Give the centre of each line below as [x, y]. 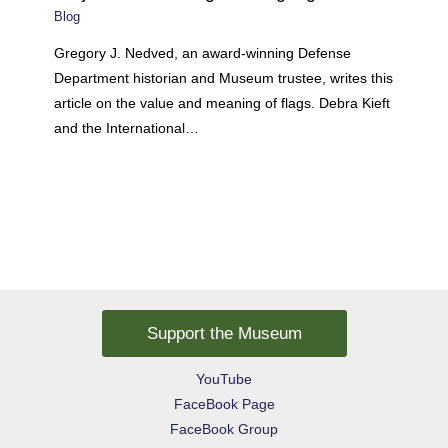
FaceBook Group [224, 430]
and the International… [127, 128]
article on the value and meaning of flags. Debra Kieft [222, 103]
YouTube [224, 380]
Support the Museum [224, 334]
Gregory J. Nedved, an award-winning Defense [203, 53]
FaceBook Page [224, 405]
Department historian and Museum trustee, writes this [224, 78]
